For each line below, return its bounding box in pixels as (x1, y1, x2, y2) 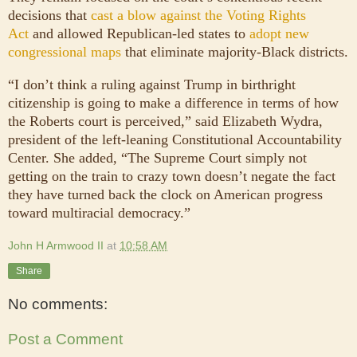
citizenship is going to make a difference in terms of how (8, 94, 339, 111)
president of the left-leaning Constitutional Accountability (8, 131, 342, 147)
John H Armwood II (8, 238, 104, 252)
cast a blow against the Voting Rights (91, 6, 306, 23)
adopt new (249, 25, 309, 41)
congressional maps (8, 43, 121, 60)
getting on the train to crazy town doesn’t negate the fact (8, 167, 335, 184)
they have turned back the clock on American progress (8, 186, 323, 202)
